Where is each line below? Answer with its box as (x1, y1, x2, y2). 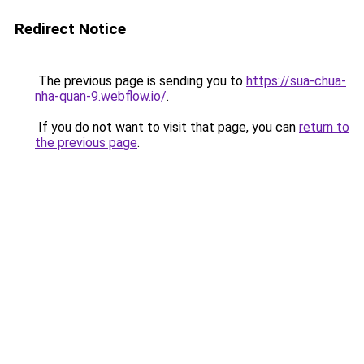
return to (299, 119, 349, 135)
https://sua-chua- (246, 73, 346, 89)
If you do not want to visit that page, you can (35, 119, 299, 135)
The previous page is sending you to (35, 73, 246, 89)
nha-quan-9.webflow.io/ (35, 89, 167, 104)
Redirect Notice (15, 19, 126, 38)
